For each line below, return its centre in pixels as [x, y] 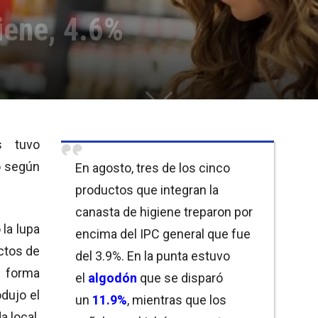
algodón [113, 278]
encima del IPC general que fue [163, 234]
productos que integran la [147, 190]
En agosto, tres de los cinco [153, 168]
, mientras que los [177, 300]
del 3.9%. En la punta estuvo [153, 256]
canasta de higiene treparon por [164, 212]
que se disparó [180, 278]
